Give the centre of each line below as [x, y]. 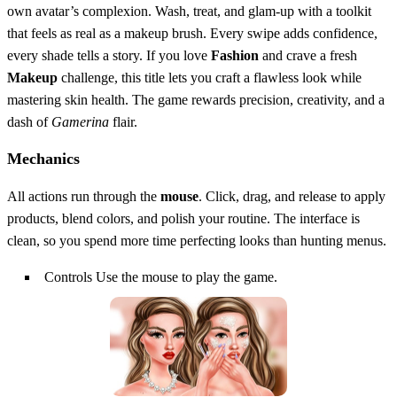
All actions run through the [84, 196]
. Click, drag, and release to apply [292, 196]
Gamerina [80, 121]
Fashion [235, 55]
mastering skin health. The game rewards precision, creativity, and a [196, 99]
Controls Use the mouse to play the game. [161, 276]
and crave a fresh [308, 55]
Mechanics [43, 158]
